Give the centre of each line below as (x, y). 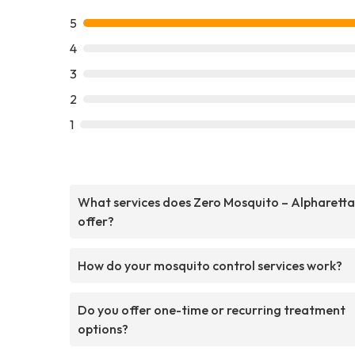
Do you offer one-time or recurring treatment (212, 309)
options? (103, 328)
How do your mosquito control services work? (210, 265)
